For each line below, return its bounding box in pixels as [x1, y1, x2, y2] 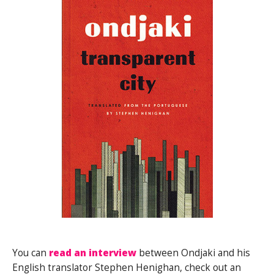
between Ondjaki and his [136, 246, 250, 259]
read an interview [49, 246, 136, 259]
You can [12, 246, 49, 259]
